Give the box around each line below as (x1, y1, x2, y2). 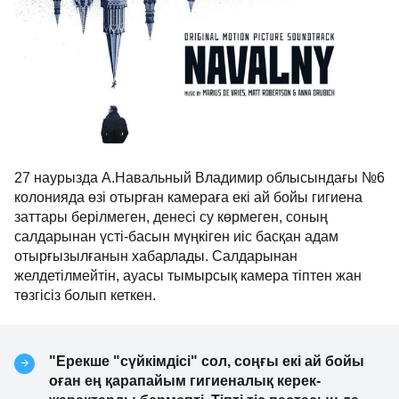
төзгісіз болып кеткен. (14, 288, 156, 304)
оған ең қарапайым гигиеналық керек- (49, 373, 321, 389)
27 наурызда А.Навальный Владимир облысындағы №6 (14, 170, 385, 186)
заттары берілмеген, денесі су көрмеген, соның (14, 209, 328, 225)
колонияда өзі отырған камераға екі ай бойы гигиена (14, 190, 362, 206)
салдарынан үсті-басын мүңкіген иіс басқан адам (14, 229, 338, 245)
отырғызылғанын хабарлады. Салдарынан (14, 248, 297, 265)
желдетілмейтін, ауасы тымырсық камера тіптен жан (14, 268, 362, 284)
